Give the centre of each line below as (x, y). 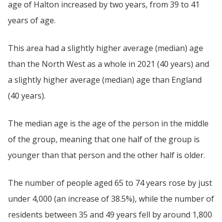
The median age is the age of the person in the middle (108, 123)
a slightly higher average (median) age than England (105, 80)
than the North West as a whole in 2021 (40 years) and (109, 64)
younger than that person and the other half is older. (107, 155)
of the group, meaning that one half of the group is (104, 139)
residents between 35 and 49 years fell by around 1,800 (110, 215)
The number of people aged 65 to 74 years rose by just (110, 183)
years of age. (32, 20)
